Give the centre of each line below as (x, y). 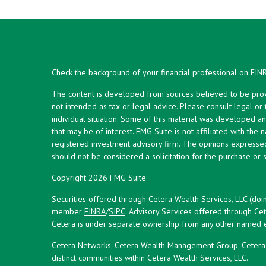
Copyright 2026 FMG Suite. (100, 177)
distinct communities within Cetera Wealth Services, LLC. (150, 257)
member (68, 211)
